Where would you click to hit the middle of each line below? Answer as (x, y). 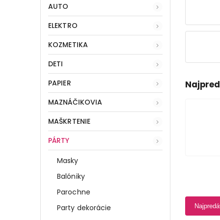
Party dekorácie (84, 207)
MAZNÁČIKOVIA (75, 102)
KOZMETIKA (68, 44)
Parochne (74, 192)
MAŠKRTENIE (69, 121)
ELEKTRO (63, 25)
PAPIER (60, 83)
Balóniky (71, 176)
